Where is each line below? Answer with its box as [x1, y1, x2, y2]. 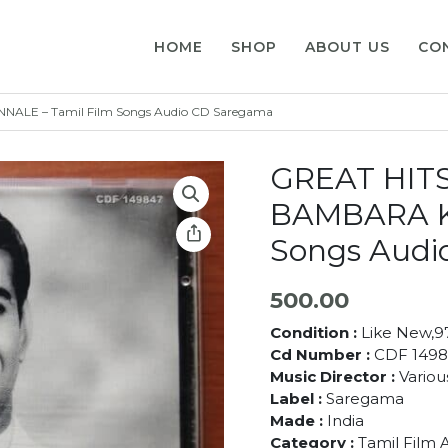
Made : [269, 410, 327, 430]
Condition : [269, 322, 361, 342]
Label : [269, 388, 322, 408]
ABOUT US [305, 37, 391, 56]
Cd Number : [269, 344, 374, 364]
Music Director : [269, 366, 399, 386]
